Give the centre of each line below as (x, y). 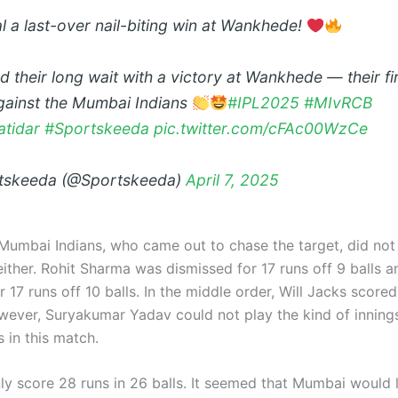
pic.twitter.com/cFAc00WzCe (261, 129)
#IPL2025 (264, 103)
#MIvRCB (338, 103)
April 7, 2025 (232, 179)
